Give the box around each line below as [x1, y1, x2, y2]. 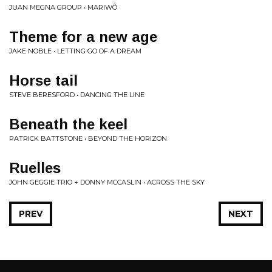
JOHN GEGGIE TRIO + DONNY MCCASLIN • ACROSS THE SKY [9, 178, 205, 186]
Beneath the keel [9, 116, 127, 132]
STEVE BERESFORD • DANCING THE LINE [9, 90, 144, 99]
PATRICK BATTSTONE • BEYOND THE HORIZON [9, 134, 167, 143]
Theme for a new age [9, 29, 157, 45]
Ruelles [9, 160, 61, 176]
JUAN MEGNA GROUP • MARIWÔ [9, 3, 117, 12]
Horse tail [9, 72, 78, 89]
